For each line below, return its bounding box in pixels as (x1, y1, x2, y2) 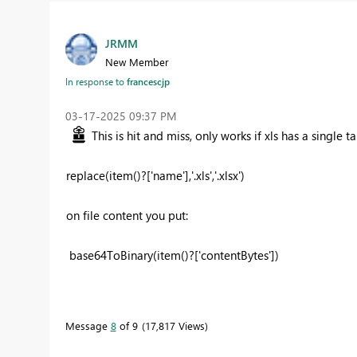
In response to (65, 75, 127, 88)
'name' (150, 167, 185, 184)
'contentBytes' (198, 247, 271, 264)
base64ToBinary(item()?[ (65, 247, 198, 264)
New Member (104, 55, 169, 69)
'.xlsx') (214, 167, 245, 184)
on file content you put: (65, 207, 188, 224)
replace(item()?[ (65, 167, 151, 184)
